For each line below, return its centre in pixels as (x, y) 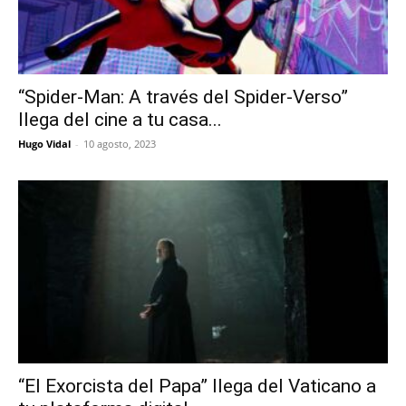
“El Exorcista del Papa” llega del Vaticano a (197, 386)
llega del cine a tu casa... (120, 120)
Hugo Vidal (44, 144)
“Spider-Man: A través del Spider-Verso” (183, 97)
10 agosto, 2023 (120, 144)
